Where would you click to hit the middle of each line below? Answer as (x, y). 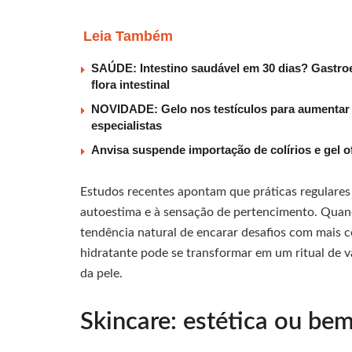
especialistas (126, 126)
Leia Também (128, 37)
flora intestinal (130, 85)
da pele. (101, 274)
